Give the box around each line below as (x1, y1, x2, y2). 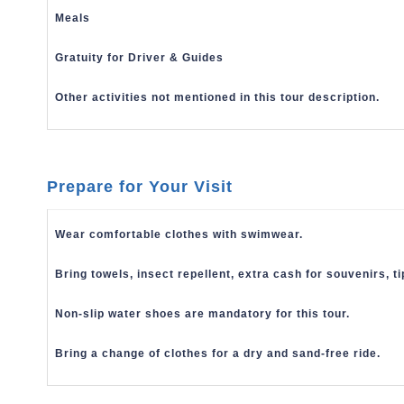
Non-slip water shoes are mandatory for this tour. (55, 308, 351, 320)
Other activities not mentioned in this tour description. (55, 91, 381, 104)
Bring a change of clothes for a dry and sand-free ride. (55, 347, 381, 360)
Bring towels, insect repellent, (55, 268, 239, 280)
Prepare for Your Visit (47, 178, 234, 196)
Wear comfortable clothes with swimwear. (55, 228, 304, 241)
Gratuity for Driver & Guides (55, 51, 225, 64)
